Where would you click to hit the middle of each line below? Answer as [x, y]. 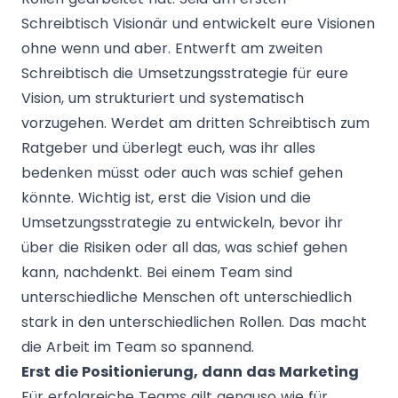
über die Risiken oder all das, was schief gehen [184, 247]
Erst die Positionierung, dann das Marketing [190, 372]
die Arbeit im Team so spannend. [138, 347]
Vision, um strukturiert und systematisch [163, 98]
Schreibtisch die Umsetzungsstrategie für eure [185, 73]
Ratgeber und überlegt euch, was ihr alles [168, 148]
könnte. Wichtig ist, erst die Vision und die [166, 198]
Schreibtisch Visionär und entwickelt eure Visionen [198, 24]
